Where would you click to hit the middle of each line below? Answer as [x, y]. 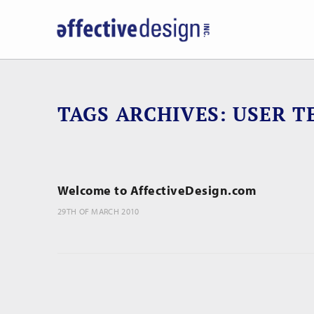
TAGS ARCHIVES [139, 114]
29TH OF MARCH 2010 [98, 211]
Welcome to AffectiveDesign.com [157, 190]
